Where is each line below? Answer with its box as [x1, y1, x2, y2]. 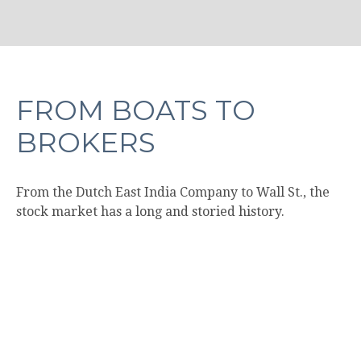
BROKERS [16, 125, 156, 160]
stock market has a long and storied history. [16, 203, 284, 219]
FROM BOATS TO [16, 93, 255, 127]
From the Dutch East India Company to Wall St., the [16, 184, 330, 200]
